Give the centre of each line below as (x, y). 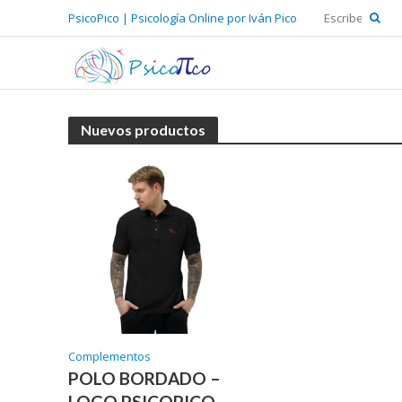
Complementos (109, 357)
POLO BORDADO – (144, 379)
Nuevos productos (143, 130)
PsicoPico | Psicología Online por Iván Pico (182, 18)
